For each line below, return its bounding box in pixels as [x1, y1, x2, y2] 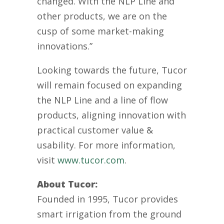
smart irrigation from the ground [37, 207, 181, 220]
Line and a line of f [71, 93, 155, 106]
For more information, [78, 138, 175, 151]
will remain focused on [37, 78, 134, 91]
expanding [134, 78, 182, 91]
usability [37, 138, 74, 151]
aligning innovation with [81, 108, 186, 121]
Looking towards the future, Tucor [37, 63, 187, 76]
